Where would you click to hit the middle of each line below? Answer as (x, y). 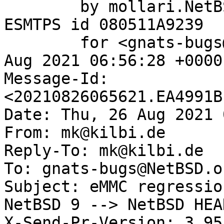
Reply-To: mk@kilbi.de (104, 151)
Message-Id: (56, 79)
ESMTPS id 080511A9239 (104, 25)
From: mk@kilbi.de (85, 133)
